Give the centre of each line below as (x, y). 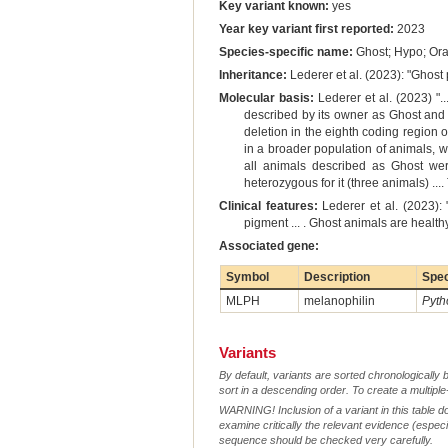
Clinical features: (268, 206)
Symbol (247, 277)
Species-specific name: (285, 52)
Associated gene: (268, 246)
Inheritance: (252, 75)
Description (336, 277)
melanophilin (339, 301)
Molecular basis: (266, 98)
